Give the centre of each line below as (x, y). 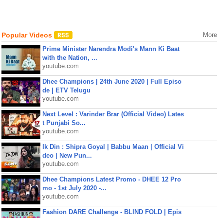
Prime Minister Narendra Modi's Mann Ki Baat (111, 49)
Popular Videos (27, 35)
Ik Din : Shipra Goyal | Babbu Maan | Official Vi (113, 147)
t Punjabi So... (64, 123)
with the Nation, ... (70, 58)
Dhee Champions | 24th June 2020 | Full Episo (112, 82)
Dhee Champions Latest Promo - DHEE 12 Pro (111, 179)
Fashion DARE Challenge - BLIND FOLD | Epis (112, 212)
